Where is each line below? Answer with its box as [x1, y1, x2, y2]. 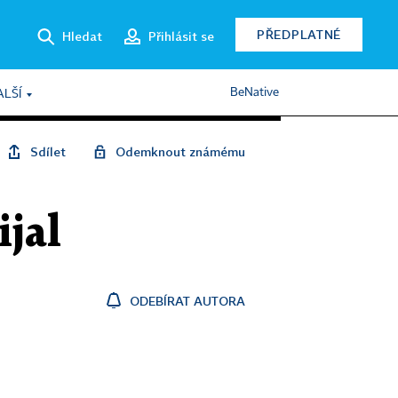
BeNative [230, 86, 279, 99]
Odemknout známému [115, 144, 245, 159]
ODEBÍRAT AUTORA [130, 293, 245, 308]
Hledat [62, 28, 102, 44]
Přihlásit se [148, 28, 214, 44]
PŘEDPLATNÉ [257, 27, 341, 42]
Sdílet [30, 144, 66, 159]
